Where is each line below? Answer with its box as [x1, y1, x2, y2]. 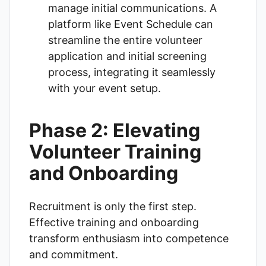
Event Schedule [114, 18, 192, 30]
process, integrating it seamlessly [48, 66, 216, 78]
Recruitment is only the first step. [29, 200, 197, 213]
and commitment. [29, 248, 118, 261]
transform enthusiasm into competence [29, 232, 229, 245]
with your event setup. [48, 82, 161, 94]
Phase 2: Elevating [29, 119, 200, 142]
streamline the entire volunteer [48, 34, 202, 46]
